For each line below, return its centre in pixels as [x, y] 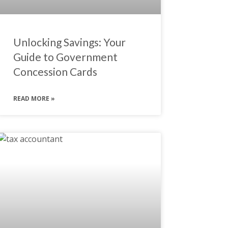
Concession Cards [55, 71]
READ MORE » [34, 98]
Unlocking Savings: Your [69, 42]
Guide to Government [65, 56]
